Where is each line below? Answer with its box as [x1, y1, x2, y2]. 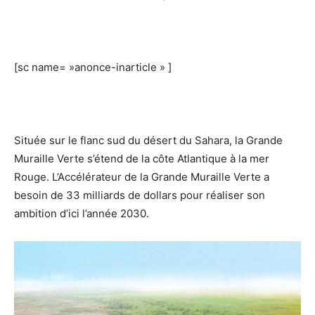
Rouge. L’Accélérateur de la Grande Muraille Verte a [14, 170, 269, 184]
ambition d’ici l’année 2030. [14, 207, 149, 220]
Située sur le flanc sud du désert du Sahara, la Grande [14, 134, 283, 147]
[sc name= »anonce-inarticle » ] [14, 60, 172, 74]
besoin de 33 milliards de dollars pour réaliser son [14, 188, 265, 202]
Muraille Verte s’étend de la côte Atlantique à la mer [14, 152, 269, 165]
